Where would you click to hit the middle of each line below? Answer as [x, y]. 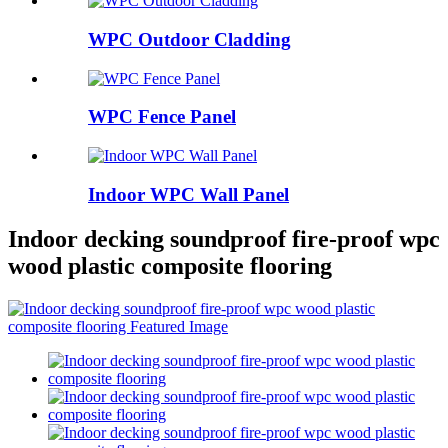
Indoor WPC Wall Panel [188, 194]
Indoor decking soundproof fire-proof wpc [224, 238]
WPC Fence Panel [162, 117]
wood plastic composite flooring [170, 265]
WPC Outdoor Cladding [189, 39]
